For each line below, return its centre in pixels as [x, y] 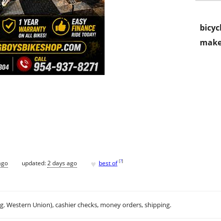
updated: [35, 163]
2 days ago [62, 163]
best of [108, 163]
